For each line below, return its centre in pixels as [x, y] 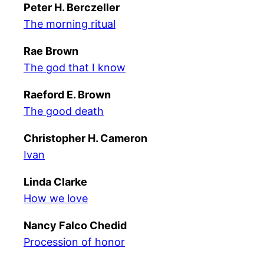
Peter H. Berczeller [72, 7]
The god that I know [75, 67]
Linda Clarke [55, 182]
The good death [64, 111]
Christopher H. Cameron [85, 138]
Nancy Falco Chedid [75, 225]
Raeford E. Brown [67, 95]
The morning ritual [70, 24]
